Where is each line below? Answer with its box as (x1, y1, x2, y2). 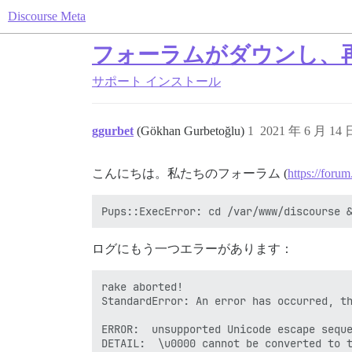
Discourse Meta (8, 9, 86, 23)
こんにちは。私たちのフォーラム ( (92, 167, 288, 180)
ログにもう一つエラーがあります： (92, 242, 293, 255)
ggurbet (92, 124, 134, 137)
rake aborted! (101, 280, 183, 294)
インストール (145, 75, 221, 88)
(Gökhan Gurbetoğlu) (137, 124, 247, 137)
